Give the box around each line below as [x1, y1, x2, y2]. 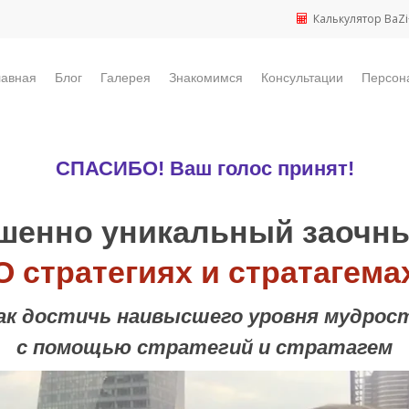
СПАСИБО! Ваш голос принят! [55, 157, 354, 180]
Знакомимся [169, 70, 243, 85]
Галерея [100, 70, 151, 85]
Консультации [261, 70, 343, 85]
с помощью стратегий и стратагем [16, 336, 393, 359]
